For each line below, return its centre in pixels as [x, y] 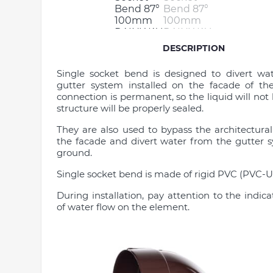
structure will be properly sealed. [130, 108]
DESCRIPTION [194, 48]
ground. [75, 153]
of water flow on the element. [123, 207]
